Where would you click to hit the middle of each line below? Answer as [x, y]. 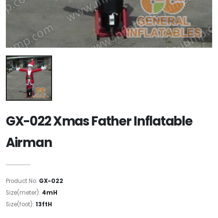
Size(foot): [21, 205]
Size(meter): [24, 193]
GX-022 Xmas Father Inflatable [99, 121]
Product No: [22, 181]
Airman [29, 143]
